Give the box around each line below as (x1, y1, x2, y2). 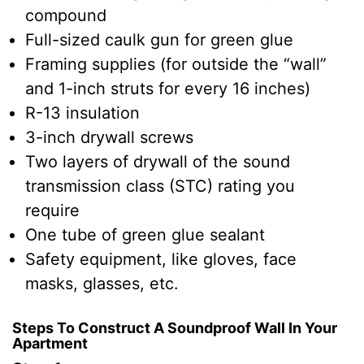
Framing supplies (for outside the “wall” (25, 54, 327, 74)
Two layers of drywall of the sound (25, 151, 290, 171)
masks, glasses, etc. (25, 273, 179, 293)
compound (25, 5, 111, 25)
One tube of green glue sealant (25, 224, 265, 245)
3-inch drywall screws (25, 127, 193, 147)
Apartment (12, 334, 88, 352)
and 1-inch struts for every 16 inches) (25, 78, 310, 98)
